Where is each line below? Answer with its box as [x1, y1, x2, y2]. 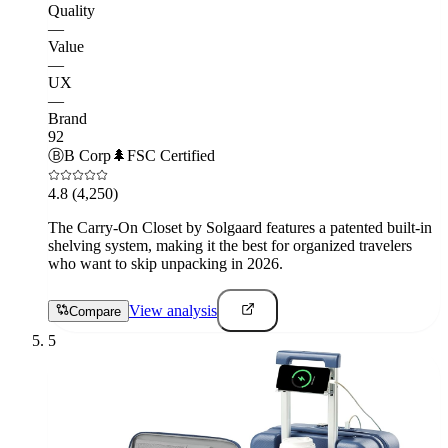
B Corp [64, 146, 111, 164]
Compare [69, 303, 121, 319]
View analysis [129, 301, 217, 319]
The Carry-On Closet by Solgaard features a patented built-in [48, 218, 432, 236]
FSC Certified [127, 146, 215, 164]
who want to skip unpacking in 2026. [48, 254, 283, 272]
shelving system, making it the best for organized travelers [48, 236, 412, 254]
